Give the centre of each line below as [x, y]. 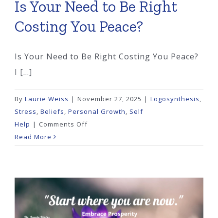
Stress [26, 112]
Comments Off [63, 124]
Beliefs [52, 112]
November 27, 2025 [109, 99]
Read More [33, 137]
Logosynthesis [175, 99]
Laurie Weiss [47, 99]
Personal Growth [97, 112]
